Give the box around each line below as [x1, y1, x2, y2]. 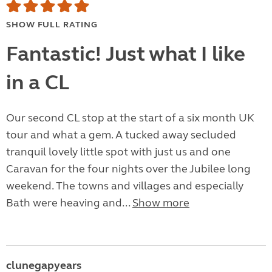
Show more [132, 196, 189, 210]
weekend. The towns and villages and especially [6, 179, 243, 193]
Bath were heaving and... [6, 196, 132, 210]
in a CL [6, 70, 69, 96]
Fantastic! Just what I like [6, 41, 245, 67]
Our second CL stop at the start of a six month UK [6, 111, 254, 125]
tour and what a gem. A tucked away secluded [6, 128, 236, 142]
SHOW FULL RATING [6, 19, 98, 30]
